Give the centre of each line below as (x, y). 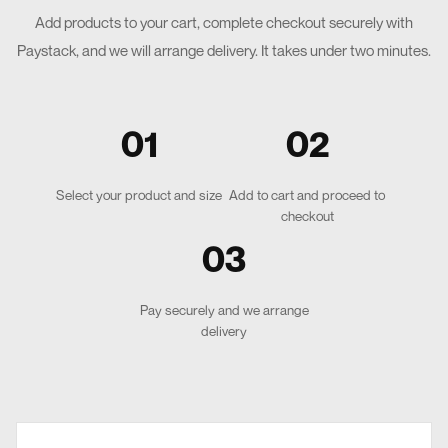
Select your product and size (139, 195)
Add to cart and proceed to (307, 195)
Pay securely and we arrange (224, 310)
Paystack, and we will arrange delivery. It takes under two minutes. (224, 50)
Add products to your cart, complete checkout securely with (224, 22)
